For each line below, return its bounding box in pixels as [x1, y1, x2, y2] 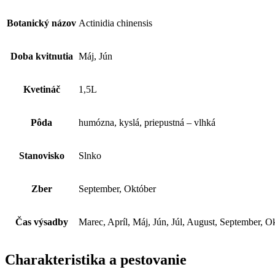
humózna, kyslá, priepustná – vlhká [79, 117, 215, 128]
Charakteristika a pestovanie [5, 251, 187, 268]
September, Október [79, 183, 156, 194]
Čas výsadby [15, 216, 68, 227]
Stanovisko [18, 150, 64, 161]
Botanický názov [7, 17, 76, 28]
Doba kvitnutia [10, 50, 73, 61]
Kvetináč [23, 83, 60, 95]
